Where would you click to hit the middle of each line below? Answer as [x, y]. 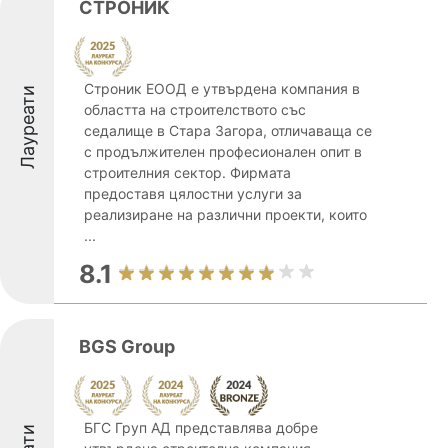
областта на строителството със [195, 109]
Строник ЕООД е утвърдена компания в [222, 88]
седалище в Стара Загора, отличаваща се [228, 130]
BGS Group [127, 346]
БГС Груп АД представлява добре [201, 427]
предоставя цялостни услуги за [193, 193]
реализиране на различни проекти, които [225, 214]
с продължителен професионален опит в [223, 151]
